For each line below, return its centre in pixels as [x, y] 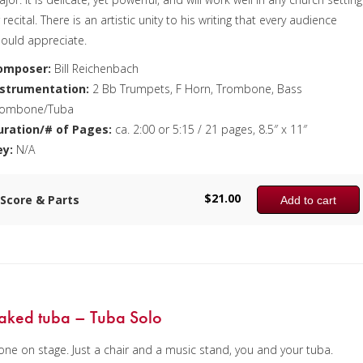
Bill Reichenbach [95, 68]
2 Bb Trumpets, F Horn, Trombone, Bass [196, 89]
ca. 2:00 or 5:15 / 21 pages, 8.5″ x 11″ [210, 129]
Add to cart [309, 200]
